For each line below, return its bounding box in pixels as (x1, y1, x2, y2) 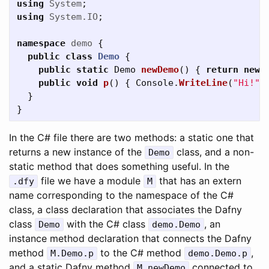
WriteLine (179, 77, 228, 88)
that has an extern (156, 175, 241, 187)
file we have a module (38, 175, 144, 187)
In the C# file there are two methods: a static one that (9, 131, 254, 144)
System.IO (49, 11, 98, 22)
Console (136, 77, 174, 88)
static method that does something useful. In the (9, 160, 229, 172)
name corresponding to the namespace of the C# (9, 189, 234, 201)
